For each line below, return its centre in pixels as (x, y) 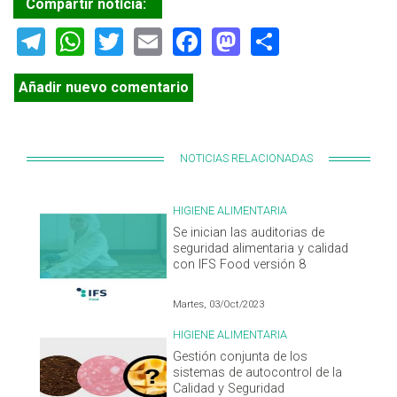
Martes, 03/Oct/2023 (219, 304)
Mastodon (303, 39)
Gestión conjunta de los (241, 356)
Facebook (261, 39)
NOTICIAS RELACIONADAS (247, 158)
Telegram (103, 39)
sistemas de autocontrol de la (258, 372)
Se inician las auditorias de (249, 232)
